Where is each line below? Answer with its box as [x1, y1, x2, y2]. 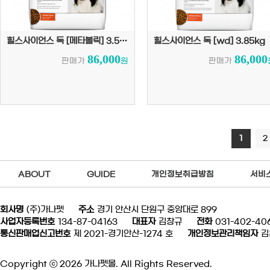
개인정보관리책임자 [187, 229, 258, 238]
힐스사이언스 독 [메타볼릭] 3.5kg [119, 36, 127, 45]
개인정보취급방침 [151, 170, 214, 178]
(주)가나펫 [27, 205, 64, 214]
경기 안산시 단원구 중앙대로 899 [97, 205, 217, 214]
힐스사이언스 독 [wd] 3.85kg [154, 36, 265, 45]
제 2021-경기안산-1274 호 [74, 229, 173, 238]
